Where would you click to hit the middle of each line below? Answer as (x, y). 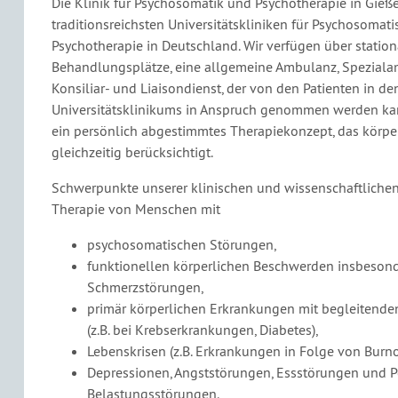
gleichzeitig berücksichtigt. (132, 152)
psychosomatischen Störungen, (182, 244)
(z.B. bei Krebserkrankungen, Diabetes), (203, 330)
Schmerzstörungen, (145, 287)
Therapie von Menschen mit (136, 209)
